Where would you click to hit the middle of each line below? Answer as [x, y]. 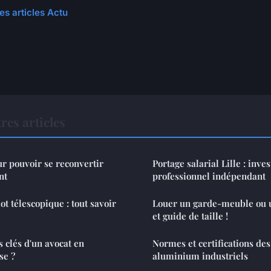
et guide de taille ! [190, 216]
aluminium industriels [200, 256]
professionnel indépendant [209, 176]
